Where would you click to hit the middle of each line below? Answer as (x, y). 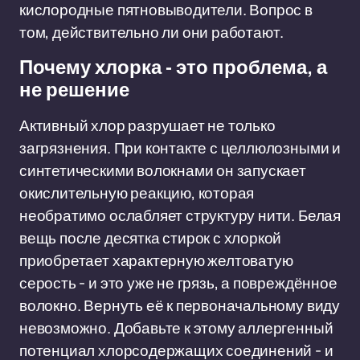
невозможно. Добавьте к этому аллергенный (176, 328)
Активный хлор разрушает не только (147, 125)
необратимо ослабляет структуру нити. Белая (180, 215)
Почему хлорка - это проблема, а (173, 67)
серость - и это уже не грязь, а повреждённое (178, 283)
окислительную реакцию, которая (137, 193)
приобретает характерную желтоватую (156, 260)
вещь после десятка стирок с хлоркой (151, 238)
